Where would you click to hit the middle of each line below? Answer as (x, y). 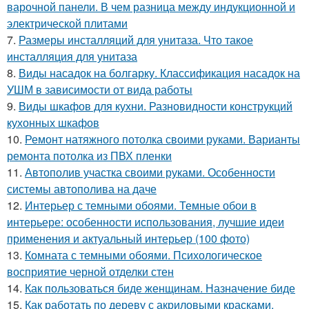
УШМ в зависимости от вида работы (100, 89)
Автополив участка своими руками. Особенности (150, 172)
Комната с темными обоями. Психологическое (143, 255)
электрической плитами (67, 23)
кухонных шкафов (53, 122)
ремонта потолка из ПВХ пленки (89, 155)
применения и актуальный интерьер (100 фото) (128, 238)
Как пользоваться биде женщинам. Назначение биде (160, 288)
